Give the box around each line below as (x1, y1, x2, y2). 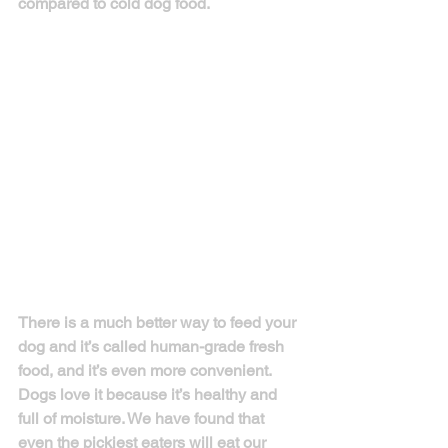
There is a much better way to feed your (18, 313, 300, 333)
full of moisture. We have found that (18, 409, 268, 429)
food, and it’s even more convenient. (18, 361, 275, 381)
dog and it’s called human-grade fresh (18, 337, 288, 357)
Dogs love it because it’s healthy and (18, 385, 281, 405)
